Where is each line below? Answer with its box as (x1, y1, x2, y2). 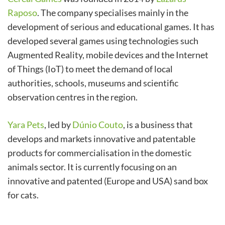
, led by (44, 119, 72, 131)
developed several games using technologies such (8, 35, 198, 47)
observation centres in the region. (8, 91, 138, 103)
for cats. (8, 189, 39, 201)
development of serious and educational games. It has (8, 21, 214, 33)
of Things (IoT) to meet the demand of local (8, 63, 173, 75)
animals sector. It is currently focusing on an (8, 161, 177, 173)
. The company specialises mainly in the (37, 7, 188, 19)
